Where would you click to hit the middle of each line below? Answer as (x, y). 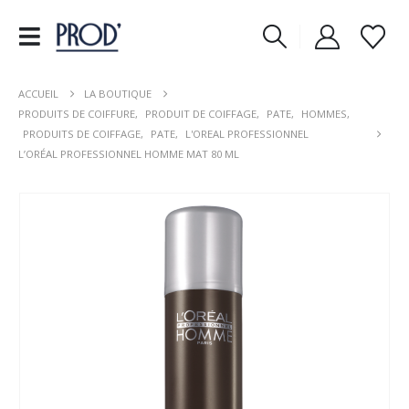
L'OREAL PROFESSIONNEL (247, 134)
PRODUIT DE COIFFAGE (201, 114)
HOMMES (324, 114)
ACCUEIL (38, 94)
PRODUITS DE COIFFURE (77, 114)
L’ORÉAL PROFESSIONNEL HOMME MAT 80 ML (129, 154)
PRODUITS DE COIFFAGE (82, 134)
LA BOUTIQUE (118, 94)
